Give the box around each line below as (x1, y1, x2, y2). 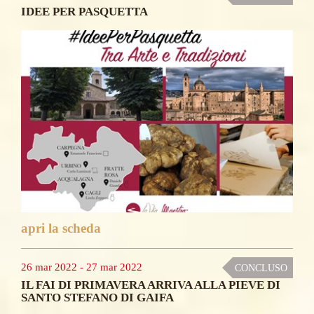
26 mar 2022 (21, 261, 77, 273)
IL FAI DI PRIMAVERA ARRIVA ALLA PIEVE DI (21, 278, 280, 292)
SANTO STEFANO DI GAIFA (21, 290, 174, 304)
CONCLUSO (235, 262, 287, 273)
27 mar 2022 (86, 261, 142, 273)
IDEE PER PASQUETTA (21, 4, 148, 18)
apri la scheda (21, 221, 101, 236)
